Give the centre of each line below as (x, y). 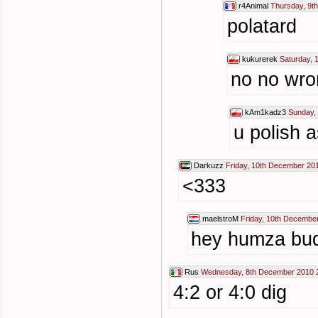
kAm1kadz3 (265, 112)
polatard (262, 26)
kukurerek (260, 59)
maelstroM (220, 219)
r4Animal (253, 6)
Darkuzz (209, 165)
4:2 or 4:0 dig (230, 292)
